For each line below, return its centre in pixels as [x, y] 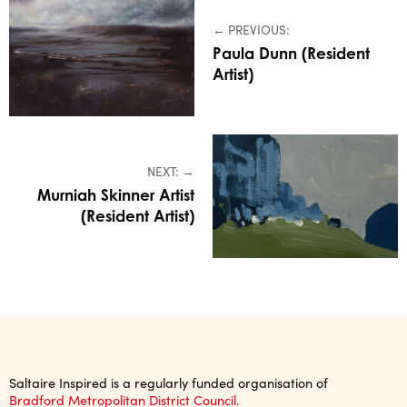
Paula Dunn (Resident [291, 54]
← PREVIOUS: [251, 30]
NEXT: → [171, 172]
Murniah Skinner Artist [116, 195]
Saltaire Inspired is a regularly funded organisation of [169, 383]
